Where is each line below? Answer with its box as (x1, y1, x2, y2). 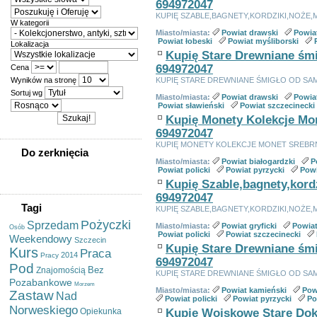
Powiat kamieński (221, 286, 287, 294)
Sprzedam (27, 219, 79, 231)
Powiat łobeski (158, 37, 212, 45)
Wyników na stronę (11, 76, 79, 84)
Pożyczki (81, 218, 131, 232)
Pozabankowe (9, 277, 72, 288)
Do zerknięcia (21, 146, 88, 158)
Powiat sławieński (158, 101, 224, 110)
